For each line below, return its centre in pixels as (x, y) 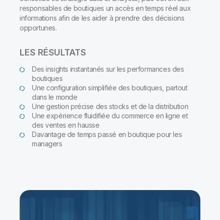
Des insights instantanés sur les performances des (108, 69)
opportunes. (38, 28)
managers (47, 144)
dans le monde (55, 97)
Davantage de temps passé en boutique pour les (107, 134)
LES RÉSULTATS (53, 52)
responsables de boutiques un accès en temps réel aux (105, 8)
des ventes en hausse (66, 125)
